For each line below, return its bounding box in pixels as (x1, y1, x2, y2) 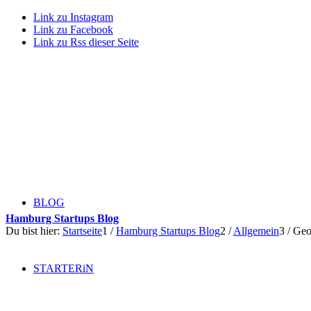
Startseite (62, 225, 102, 237)
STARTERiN (33, 262, 94, 274)
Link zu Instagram (33, 11, 113, 23)
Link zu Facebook (33, 24, 113, 35)
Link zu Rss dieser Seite (33, 36, 139, 48)
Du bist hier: (6, 225, 60, 237)
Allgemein (233, 225, 279, 237)
